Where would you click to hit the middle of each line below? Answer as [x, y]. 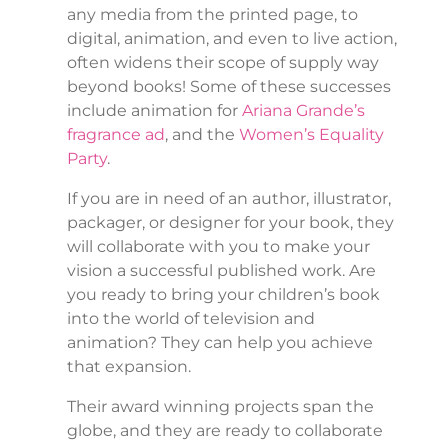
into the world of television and [190, 319]
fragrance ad [115, 135]
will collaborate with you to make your [218, 247]
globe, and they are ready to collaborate [224, 431]
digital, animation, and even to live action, [231, 39]
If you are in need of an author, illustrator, [228, 199]
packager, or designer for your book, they [230, 223]
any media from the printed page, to [212, 15]
